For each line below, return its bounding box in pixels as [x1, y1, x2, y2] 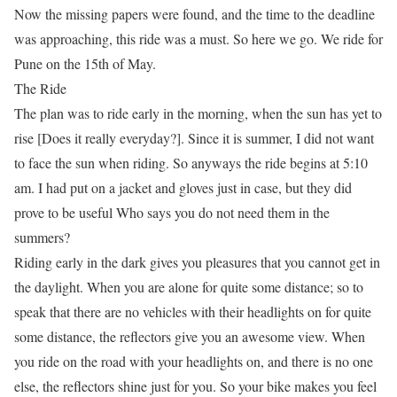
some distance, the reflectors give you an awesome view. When [14, 327, 365, 346]
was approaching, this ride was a [14, 29, 199, 48]
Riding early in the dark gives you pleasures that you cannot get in [14, 253, 380, 271]
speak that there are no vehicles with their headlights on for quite [14, 302, 371, 321]
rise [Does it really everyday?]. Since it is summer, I [14, 128, 304, 147]
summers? [14, 228, 70, 246]
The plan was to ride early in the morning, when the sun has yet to [14, 104, 382, 122]
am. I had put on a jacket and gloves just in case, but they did [14, 178, 352, 197]
